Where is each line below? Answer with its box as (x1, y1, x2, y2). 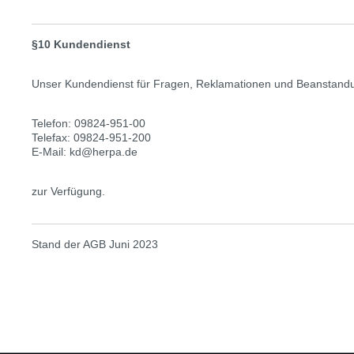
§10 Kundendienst (32, 38, 130, 51)
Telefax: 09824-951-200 (32, 131, 151, 144)
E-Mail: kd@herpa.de (32, 145, 137, 158)
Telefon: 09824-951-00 (32, 117, 145, 130)
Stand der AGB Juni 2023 (32, 238, 158, 250)
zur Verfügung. (32, 185, 105, 198)
